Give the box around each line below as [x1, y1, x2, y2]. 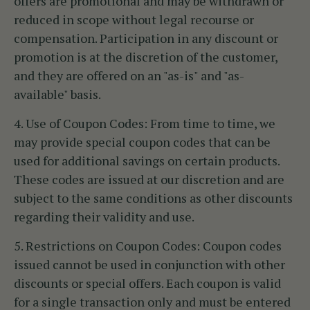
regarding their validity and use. [14, 208, 194, 226]
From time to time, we [147, 115, 275, 132]
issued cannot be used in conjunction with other [14, 256, 285, 273]
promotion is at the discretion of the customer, [14, 48, 277, 66]
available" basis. [14, 86, 101, 103]
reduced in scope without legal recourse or [14, 11, 254, 28]
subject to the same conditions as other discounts [14, 190, 293, 207]
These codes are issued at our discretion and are [14, 171, 284, 188]
